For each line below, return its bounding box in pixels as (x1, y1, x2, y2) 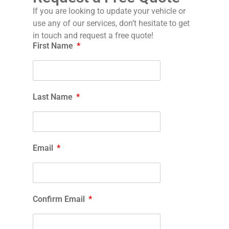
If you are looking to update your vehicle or (33, 6, 186, 16)
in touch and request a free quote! (33, 31, 153, 41)
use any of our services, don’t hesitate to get (33, 18, 190, 29)
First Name (33, 41, 75, 51)
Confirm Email (33, 194, 87, 204)
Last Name (33, 92, 75, 102)
